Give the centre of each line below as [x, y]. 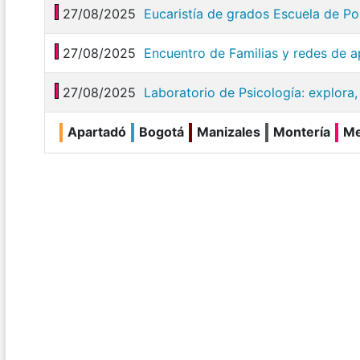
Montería [302, 131]
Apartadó [97, 131]
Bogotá [162, 131]
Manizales [229, 131]
